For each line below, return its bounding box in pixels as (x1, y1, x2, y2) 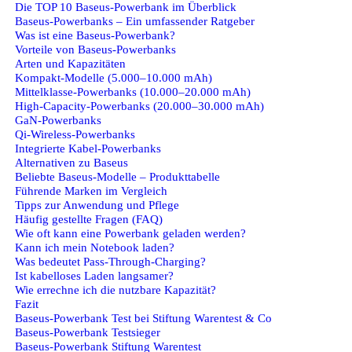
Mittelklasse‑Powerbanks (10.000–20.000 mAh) (15, 84, 251, 98)
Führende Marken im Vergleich (15, 183, 167, 197)
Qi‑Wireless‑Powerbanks (15, 126, 135, 141)
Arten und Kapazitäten (15, 56, 126, 70)
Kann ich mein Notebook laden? (15, 240, 174, 254)
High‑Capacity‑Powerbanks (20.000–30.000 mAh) (15, 98, 264, 112)
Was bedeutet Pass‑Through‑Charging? (15, 254, 206, 268)
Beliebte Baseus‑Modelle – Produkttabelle (15, 169, 220, 183)
